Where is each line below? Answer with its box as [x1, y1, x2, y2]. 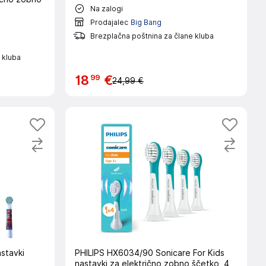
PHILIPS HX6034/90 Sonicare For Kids [74, 248, 224, 258]
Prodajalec [90, 17, 128, 27]
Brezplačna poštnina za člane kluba [90, 31, 214, 40]
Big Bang [130, 17, 161, 27]
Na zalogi [90, 4, 123, 13]
